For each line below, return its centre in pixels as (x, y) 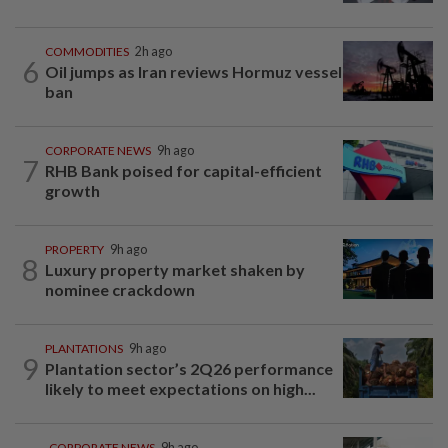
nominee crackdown (120, 290)
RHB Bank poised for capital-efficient (183, 171)
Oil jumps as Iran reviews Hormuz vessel (193, 72)
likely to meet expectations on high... (180, 389)
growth (72, 191)
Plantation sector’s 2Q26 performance (189, 369)
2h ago (153, 52)
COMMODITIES (87, 52)
